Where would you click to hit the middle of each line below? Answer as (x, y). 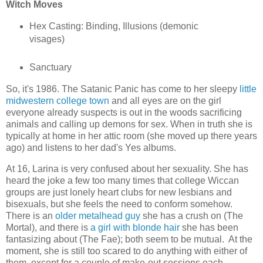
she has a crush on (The (192, 215)
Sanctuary (50, 68)
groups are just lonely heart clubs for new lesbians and (119, 192)
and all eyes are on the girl (165, 101)
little (248, 89)
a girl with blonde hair (135, 227)
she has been (209, 227)
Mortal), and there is (48, 227)
